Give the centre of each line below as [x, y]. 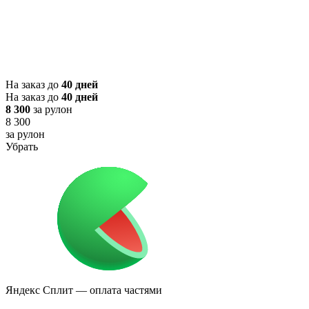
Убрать [22, 147]
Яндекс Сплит [39, 290]
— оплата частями [118, 290]
